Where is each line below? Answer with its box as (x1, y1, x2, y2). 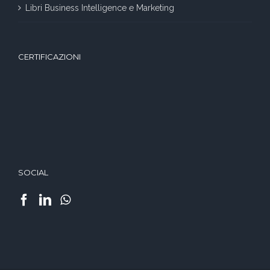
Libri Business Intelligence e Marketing (25, 3, 174, 13)
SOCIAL (18, 167, 48, 177)
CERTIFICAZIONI (18, 52, 81, 61)
